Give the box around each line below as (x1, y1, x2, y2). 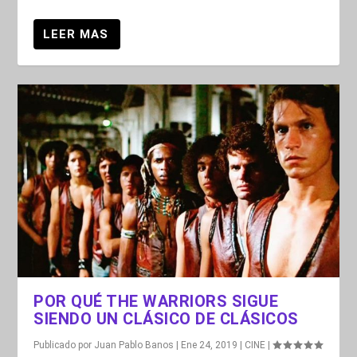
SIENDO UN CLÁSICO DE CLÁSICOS (33, 308, 299, 328)
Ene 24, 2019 (181, 339, 238, 351)
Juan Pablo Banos (94, 339, 175, 351)
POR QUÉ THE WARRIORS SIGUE (33, 291, 279, 311)
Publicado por (33, 339, 95, 351)
